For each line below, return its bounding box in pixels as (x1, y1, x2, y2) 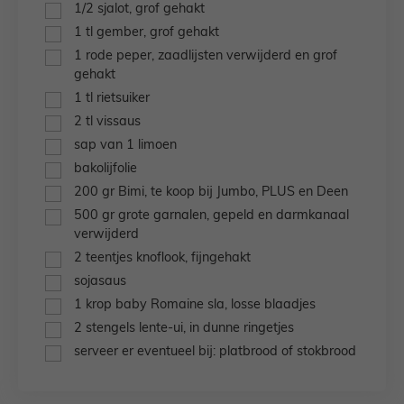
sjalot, (97, 3, 132, 17)
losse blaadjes (231, 298, 316, 313)
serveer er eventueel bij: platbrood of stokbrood (74, 345, 356, 360)
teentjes (86, 252, 133, 266)
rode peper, (86, 50, 154, 64)
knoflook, (136, 252, 188, 266)
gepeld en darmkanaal (213, 209, 349, 224)
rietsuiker (96, 92, 150, 106)
